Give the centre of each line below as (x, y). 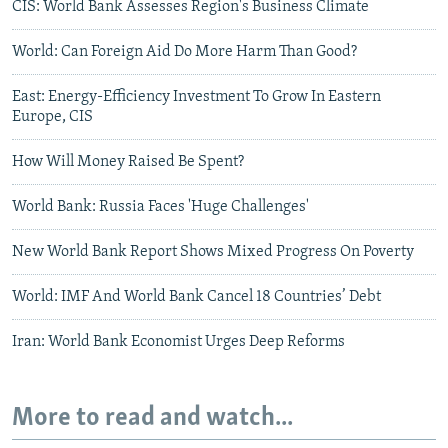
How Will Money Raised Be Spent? (128, 161)
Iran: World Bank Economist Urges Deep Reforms (178, 341)
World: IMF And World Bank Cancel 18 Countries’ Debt (196, 296)
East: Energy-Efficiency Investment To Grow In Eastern (196, 96)
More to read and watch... (152, 418)
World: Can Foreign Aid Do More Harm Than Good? (184, 51)
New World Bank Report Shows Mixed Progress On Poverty (213, 251)
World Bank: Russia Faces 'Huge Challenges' (160, 206)
